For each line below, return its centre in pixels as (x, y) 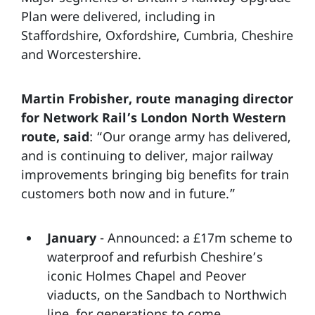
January (72, 237)
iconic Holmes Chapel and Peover (147, 275)
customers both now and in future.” (130, 193)
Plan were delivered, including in (118, 16)
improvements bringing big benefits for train (155, 174)
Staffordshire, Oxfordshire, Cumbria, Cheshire (157, 35)
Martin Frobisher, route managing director (157, 98)
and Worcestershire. (81, 54)
